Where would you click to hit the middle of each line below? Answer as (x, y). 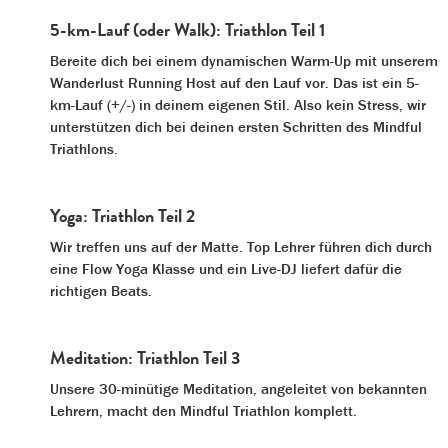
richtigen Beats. (101, 290)
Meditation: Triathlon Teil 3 (145, 357)
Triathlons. (84, 148)
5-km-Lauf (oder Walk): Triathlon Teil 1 (187, 29)
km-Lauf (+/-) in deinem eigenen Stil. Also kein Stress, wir (238, 104)
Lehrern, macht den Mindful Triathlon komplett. (203, 410)
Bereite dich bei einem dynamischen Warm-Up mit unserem (244, 60)
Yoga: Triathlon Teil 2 (122, 215)
